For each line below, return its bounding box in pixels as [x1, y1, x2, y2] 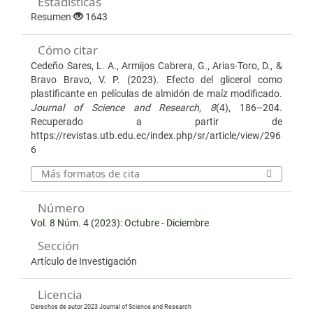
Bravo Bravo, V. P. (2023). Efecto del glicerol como [31, 73, 282, 85]
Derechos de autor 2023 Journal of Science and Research [31, 303, 192, 311]
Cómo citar [38, 42, 99, 59]
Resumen [31, 11, 74, 23]
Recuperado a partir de [31, 115, 282, 127]
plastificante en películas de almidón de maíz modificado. [31, 87, 282, 99]
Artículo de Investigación [31, 255, 138, 267]
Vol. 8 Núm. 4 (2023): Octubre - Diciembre [31, 217, 210, 229]
